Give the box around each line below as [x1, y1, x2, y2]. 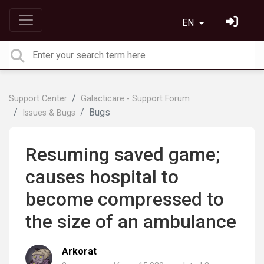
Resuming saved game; [25, 143, 220, 166]
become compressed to [25, 188, 224, 210]
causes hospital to [25, 166, 179, 188]
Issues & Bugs [22, 108, 75, 118]
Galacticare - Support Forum [81, 94, 190, 104]
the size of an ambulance [25, 210, 236, 233]
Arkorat [62, 246, 97, 257]
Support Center [9, 94, 67, 104]
